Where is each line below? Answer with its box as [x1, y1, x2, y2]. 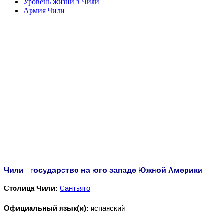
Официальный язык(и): [4, 204, 89, 213]
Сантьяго [60, 185, 90, 193]
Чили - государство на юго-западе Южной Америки [4, 166, 202, 175]
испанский [89, 204, 125, 213]
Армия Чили [23, 6, 65, 15]
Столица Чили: [4, 185, 58, 193]
